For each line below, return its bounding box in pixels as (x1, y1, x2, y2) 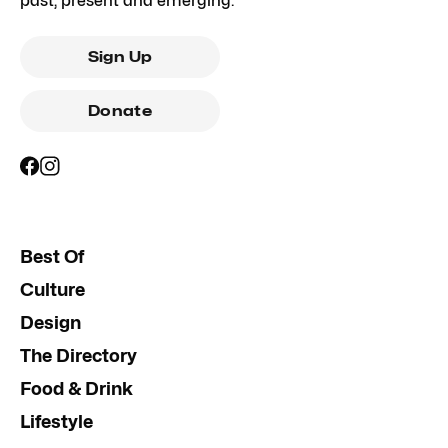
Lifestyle (20, 411, 93, 432)
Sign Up (87, 48, 153, 66)
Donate (87, 102, 153, 120)
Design (20, 312, 81, 333)
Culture (20, 279, 85, 300)
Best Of (20, 246, 84, 267)
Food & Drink (20, 378, 133, 399)
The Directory (20, 345, 137, 366)
